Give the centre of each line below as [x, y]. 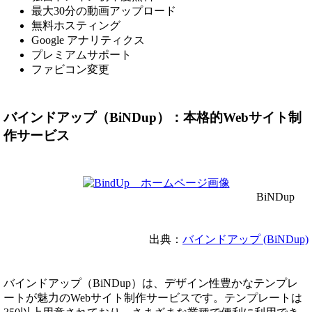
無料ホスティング [76, 26]
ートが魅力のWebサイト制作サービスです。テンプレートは [153, 297]
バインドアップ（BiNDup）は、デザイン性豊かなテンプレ [151, 283]
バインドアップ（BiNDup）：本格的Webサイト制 [153, 117]
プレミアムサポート [81, 55]
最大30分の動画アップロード [104, 11]
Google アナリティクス [88, 40]
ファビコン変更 [70, 70]
